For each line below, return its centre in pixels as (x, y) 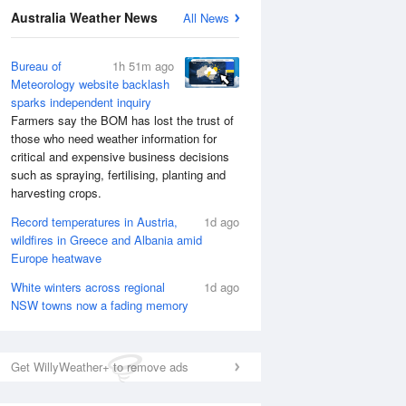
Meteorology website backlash (90, 84)
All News (206, 18)
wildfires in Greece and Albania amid (106, 240)
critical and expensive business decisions (120, 156)
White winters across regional (88, 287)
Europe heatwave (56, 258)
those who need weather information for (114, 138)
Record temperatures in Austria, (94, 222)
